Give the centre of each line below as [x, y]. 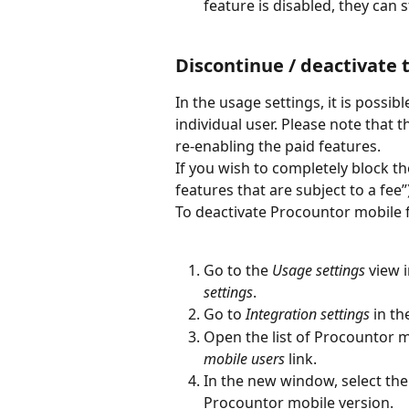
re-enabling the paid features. [278, 146]
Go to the [236, 271]
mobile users [244, 358]
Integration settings [308, 315]
